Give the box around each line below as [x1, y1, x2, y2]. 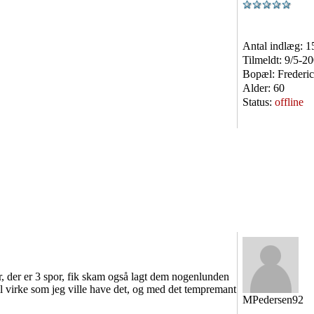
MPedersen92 [243, 294, 303, 306]
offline [275, 96, 303, 108]
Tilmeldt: [243, 54, 285, 66]
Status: [243, 96, 275, 108]
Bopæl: [243, 68, 278, 80]
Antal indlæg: [243, 40, 306, 52]
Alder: [243, 82, 273, 94]
